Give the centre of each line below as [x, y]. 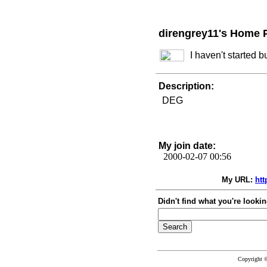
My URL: [237, 180]
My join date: [187, 146]
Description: [186, 86]
